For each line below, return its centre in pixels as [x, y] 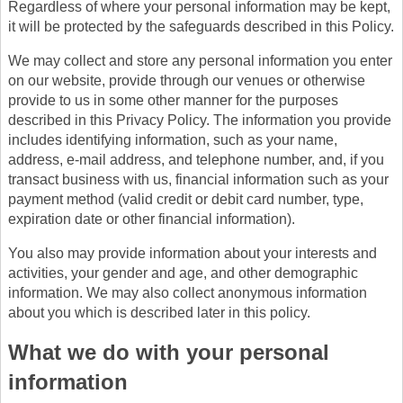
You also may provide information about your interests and [193, 253]
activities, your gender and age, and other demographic [183, 273]
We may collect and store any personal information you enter [200, 61]
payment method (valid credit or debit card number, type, [186, 199]
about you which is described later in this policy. [159, 313]
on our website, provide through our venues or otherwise [187, 81]
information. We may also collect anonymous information [188, 293]
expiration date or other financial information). [152, 219]
